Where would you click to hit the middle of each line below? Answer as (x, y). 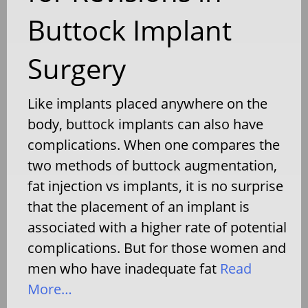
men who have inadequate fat (122, 268)
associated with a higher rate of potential (157, 227)
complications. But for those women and (157, 247)
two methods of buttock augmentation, (152, 165)
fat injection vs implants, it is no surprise (155, 186)
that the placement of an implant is (139, 206)
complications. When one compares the (154, 144)
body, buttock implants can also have (145, 124)
